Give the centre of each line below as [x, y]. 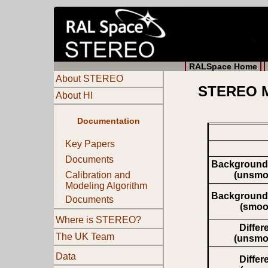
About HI [74, 95]
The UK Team [85, 236]
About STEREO [89, 79]
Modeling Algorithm [106, 186]
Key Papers [90, 144]
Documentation [108, 121]
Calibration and [98, 175]
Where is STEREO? [98, 220]
